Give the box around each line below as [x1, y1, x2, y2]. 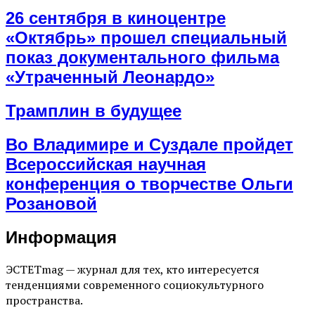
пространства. [6, 292, 83, 308]
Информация [6, 227, 117, 247]
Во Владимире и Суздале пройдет [6, 135, 293, 155]
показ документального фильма [6, 48, 279, 67]
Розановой [6, 194, 97, 214]
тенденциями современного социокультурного [6, 276, 264, 292]
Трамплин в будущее [6, 101, 181, 121]
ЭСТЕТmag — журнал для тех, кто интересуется [6, 261, 259, 277]
